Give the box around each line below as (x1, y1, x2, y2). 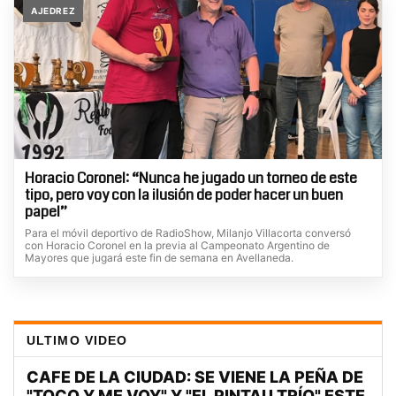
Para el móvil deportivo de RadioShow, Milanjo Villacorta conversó (25, 226, 351, 240)
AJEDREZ (31, 5, 76, 17)
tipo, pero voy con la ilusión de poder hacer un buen (25, 185, 343, 206)
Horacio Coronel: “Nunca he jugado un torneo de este (25, 168, 357, 189)
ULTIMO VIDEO (27, 333, 128, 348)
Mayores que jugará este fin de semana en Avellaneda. (25, 251, 293, 265)
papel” (25, 202, 67, 223)
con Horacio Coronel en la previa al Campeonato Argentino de (25, 239, 330, 253)
